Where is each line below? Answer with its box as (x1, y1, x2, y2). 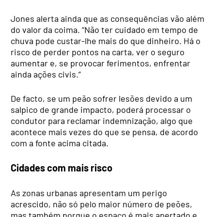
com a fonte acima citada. (11, 137, 109, 148)
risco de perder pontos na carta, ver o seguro (11, 46, 185, 57)
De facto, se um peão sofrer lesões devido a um (11, 93, 193, 104)
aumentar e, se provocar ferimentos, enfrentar (11, 57, 191, 68)
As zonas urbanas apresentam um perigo (11, 187, 168, 198)
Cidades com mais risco (11, 162, 113, 174)
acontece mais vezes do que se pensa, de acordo (11, 126, 199, 137)
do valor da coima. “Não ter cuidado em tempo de (11, 24, 199, 35)
